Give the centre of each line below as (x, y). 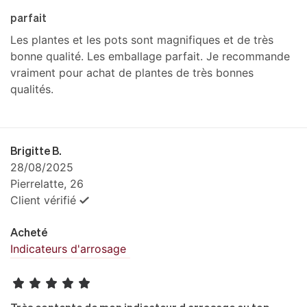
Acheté (29, 232)
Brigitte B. (36, 150)
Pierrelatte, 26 (47, 183)
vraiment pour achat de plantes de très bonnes (132, 72)
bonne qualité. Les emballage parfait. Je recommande (150, 56)
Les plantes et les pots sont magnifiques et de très (142, 39)
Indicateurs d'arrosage (68, 248)
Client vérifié (43, 200)
